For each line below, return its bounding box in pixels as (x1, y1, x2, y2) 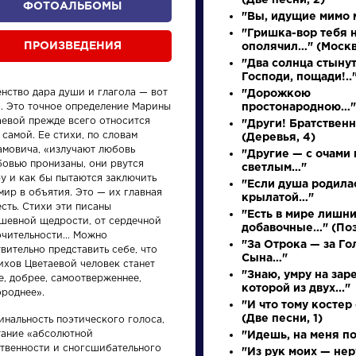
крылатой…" (242, 193, 314, 203)
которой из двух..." (242, 284, 350, 293)
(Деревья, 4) (242, 133, 315, 142)
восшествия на (112, 339, 236, 354)
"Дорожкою (242, 89, 311, 99)
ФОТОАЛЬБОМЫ (23, 2, 122, 11)
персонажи (228, 167, 302, 179)
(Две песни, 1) (242, 314, 323, 323)
